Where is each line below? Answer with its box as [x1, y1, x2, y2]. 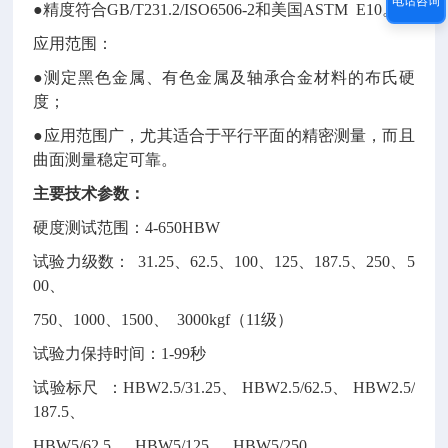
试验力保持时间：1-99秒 [33, 345, 207, 362]
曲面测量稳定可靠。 [33, 151, 178, 168]
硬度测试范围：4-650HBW [33, 219, 221, 236]
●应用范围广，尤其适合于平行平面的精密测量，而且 [33, 127, 415, 144]
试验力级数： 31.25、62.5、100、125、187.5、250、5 [33, 253, 415, 270]
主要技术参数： [33, 185, 146, 202]
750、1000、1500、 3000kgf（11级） [33, 311, 294, 328]
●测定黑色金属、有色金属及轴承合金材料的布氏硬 [33, 69, 415, 86]
